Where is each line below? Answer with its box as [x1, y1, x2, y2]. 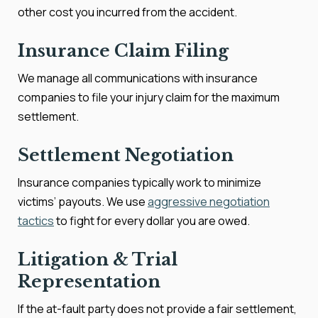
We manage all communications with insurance [18, 70, 258, 86]
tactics [18, 213, 54, 229]
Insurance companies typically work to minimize [18, 175, 261, 190]
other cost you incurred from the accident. [18, 4, 237, 20]
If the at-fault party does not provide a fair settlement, [18, 301, 297, 317]
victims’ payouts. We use [18, 194, 148, 209]
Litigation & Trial [18, 249, 177, 270]
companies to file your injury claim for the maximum [18, 89, 280, 105]
